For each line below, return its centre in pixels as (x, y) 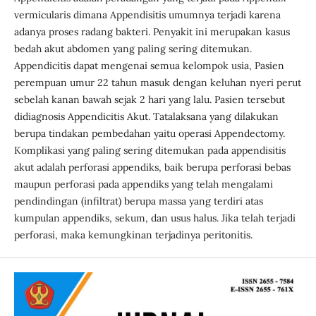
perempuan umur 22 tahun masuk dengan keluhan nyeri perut (157, 82)
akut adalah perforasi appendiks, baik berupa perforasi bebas (152, 167)
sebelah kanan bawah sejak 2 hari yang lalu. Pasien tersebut (149, 99)
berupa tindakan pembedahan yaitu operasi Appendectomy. (149, 133)
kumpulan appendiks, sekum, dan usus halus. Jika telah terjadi (154, 218)
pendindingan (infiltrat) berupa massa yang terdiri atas (138, 201)
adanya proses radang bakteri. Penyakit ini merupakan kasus (152, 31)
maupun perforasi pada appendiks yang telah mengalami (143, 184)
